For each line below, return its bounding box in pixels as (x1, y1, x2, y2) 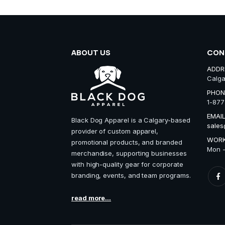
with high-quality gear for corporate (71, 160, 183, 168)
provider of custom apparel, (71, 127, 159, 135)
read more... (71, 193, 111, 202)
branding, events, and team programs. (71, 171, 191, 179)
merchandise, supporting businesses (71, 149, 187, 157)
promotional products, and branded (71, 138, 182, 146)
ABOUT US (71, 47, 110, 58)
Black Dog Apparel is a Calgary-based (71, 116, 190, 124)
